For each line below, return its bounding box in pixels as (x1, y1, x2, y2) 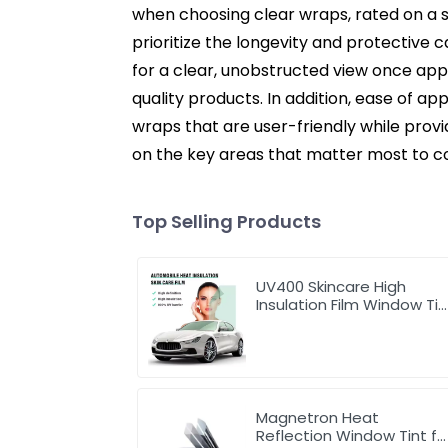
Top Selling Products (132, 209, 321, 235)
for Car (256, 312, 309, 334)
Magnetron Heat (256, 406, 380, 428)
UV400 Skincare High (256, 276, 407, 298)
